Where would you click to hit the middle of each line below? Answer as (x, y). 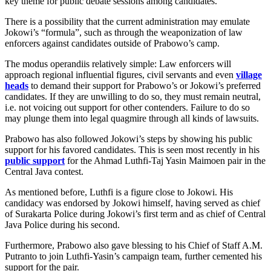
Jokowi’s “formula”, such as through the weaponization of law (124, 33)
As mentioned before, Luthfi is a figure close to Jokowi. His (119, 192)
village (249, 75)
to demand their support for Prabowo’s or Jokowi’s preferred (145, 86)
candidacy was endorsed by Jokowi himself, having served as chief (132, 203)
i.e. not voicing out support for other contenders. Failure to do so (127, 108)
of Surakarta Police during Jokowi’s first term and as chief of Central (135, 214)
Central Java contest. (44, 172)
